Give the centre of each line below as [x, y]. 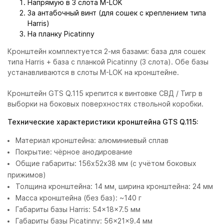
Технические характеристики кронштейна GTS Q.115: [103, 122]
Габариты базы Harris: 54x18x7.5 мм [78, 209]
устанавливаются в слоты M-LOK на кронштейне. [93, 72]
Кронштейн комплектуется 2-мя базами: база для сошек [106, 51]
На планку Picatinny [61, 34]
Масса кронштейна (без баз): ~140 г [78, 198]
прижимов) [27, 175]
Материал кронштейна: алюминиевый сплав [92, 140]
